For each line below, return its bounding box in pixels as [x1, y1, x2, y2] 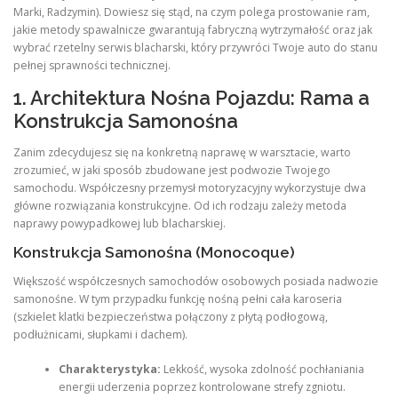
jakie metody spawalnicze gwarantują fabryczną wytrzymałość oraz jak [13, 21, 372, 37]
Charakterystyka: [58, 361, 161, 377]
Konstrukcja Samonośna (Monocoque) [13, 243, 295, 261]
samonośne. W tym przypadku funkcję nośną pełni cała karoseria [13, 291, 342, 307]
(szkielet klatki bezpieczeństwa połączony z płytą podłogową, [13, 309, 328, 325]
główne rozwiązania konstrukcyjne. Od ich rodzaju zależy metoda [13, 197, 346, 213]
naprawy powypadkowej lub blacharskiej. [13, 215, 226, 231]
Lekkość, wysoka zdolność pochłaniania [160, 361, 364, 377]
